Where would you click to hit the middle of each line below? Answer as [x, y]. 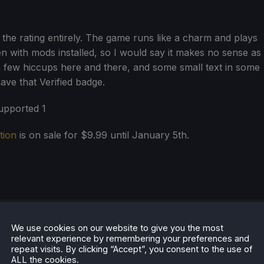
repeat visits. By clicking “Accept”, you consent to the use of [132, 249]
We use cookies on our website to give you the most [117, 228]
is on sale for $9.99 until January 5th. [103, 135]
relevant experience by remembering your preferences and [130, 238]
